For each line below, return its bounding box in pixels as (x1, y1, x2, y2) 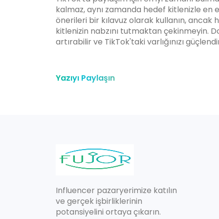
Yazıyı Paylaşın (56, 72, 115, 84)
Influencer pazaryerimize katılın (56, 185, 177, 197)
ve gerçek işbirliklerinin (56, 196, 142, 207)
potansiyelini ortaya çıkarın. (56, 206, 161, 218)
